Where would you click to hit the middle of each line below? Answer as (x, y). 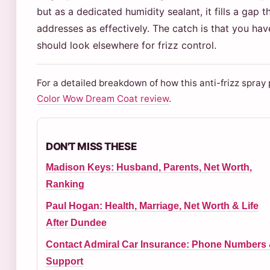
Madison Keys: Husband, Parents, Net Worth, (149, 167)
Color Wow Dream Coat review (103, 98)
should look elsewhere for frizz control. (127, 45)
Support (64, 261)
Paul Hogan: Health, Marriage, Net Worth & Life (152, 206)
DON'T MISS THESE (91, 146)
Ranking (65, 184)
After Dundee (76, 222)
